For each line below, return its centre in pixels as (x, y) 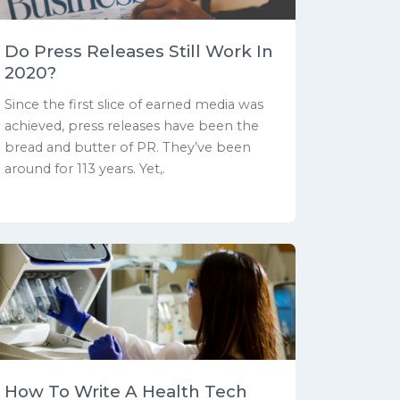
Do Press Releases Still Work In (139, 51)
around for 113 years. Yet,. (85, 169)
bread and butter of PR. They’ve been (128, 148)
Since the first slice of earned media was (134, 105)
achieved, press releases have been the (132, 126)
